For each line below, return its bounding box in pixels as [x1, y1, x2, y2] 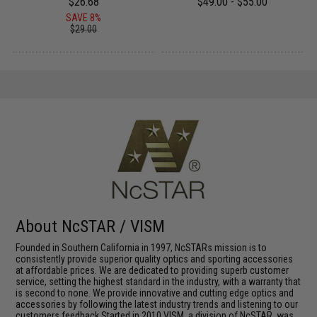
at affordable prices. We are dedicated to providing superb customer [16, 265, 289, 277]
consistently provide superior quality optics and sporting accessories [16, 253, 294, 265]
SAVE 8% [66, 11, 102, 23]
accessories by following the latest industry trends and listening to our [16, 299, 299, 311]
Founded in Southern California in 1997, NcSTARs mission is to [16, 242, 267, 254]
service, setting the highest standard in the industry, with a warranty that [16, 276, 301, 288]
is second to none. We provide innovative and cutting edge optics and [16, 287, 294, 299]
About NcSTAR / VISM [16, 217, 166, 237]
